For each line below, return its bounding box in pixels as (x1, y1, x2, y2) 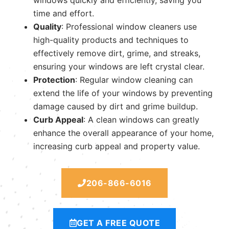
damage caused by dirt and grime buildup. (33, 101, 198, 111)
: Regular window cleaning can (75, 74, 193, 85)
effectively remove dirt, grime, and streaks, (33, 48, 200, 58)
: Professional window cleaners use (61, 21, 197, 32)
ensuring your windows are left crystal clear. (33, 61, 204, 72)
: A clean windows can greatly (83, 114, 199, 125)
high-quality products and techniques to (33, 34, 189, 45)
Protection (33, 74, 75, 85)
